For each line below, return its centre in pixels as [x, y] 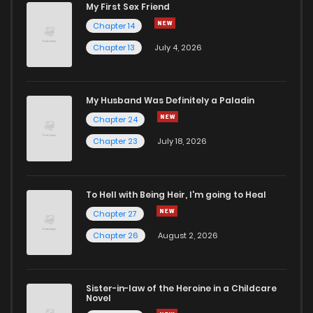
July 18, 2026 [182, 141]
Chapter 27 [115, 213]
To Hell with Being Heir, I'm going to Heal [176, 194]
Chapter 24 [115, 120]
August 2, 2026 [188, 235]
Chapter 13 [114, 47]
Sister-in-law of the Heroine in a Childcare [181, 289]
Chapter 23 [115, 141]
